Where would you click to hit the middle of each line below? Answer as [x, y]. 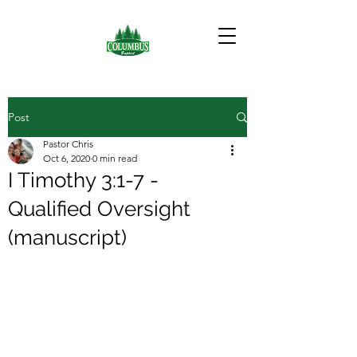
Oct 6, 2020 [67, 158]
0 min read [115, 158]
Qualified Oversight [99, 209]
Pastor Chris [68, 144]
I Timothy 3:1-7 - [83, 180]
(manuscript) [67, 237]
